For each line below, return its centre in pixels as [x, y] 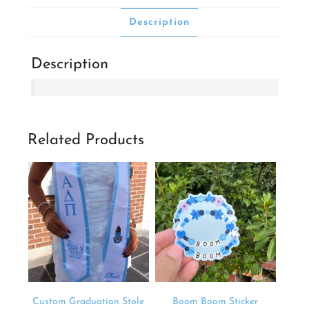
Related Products [86, 140]
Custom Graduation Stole [89, 302]
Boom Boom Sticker [216, 302]
